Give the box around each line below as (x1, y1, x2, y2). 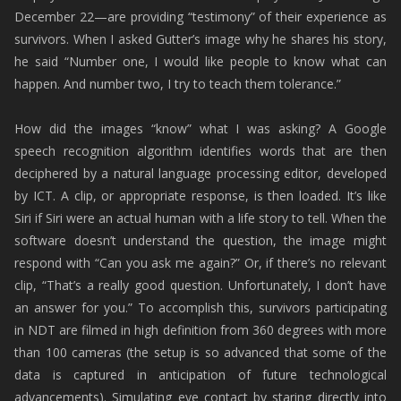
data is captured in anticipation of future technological (14, 366, 387, 383)
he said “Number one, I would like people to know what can (14, 53, 387, 70)
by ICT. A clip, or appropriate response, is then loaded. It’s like (14, 187, 387, 204)
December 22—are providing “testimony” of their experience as (14, 8, 387, 25)
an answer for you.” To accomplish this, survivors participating (14, 299, 387, 316)
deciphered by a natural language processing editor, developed (14, 165, 387, 182)
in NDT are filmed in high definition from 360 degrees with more (14, 321, 387, 338)
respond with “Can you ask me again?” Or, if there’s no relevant (14, 254, 387, 271)
